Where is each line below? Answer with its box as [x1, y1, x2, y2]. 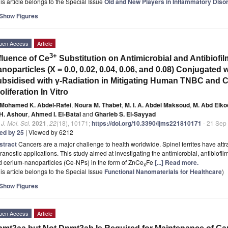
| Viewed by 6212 [24, 127, 73, 136]
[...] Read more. [155, 157, 198, 167]
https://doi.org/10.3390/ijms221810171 [92, 118, 202, 128]
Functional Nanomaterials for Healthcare [104, 166, 222, 176]
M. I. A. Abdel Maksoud [125, 100, 190, 109]
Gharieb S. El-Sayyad [95, 109, 156, 119]
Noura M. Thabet [74, 100, 122, 109]
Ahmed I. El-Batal [31, 109, 81, 119]
